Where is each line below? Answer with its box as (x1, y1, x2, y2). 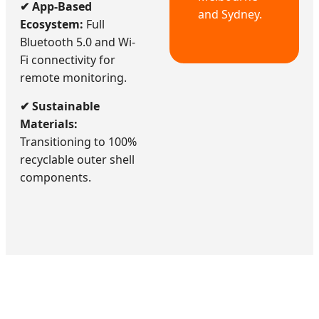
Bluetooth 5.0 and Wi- (20, 33, 135, 50)
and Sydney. (198, 6, 262, 23)
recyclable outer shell (20, 151, 135, 167)
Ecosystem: (20, 16, 83, 32)
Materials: (20, 115, 78, 132)
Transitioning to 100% (20, 133, 137, 150)
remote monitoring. (20, 69, 127, 85)
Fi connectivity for (20, 51, 115, 68)
